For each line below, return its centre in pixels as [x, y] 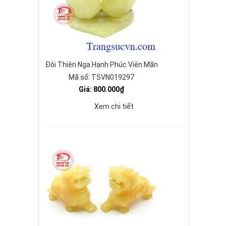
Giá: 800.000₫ [101, 89]
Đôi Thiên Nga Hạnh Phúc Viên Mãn [101, 65]
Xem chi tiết [114, 106]
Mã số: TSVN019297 [101, 77]
